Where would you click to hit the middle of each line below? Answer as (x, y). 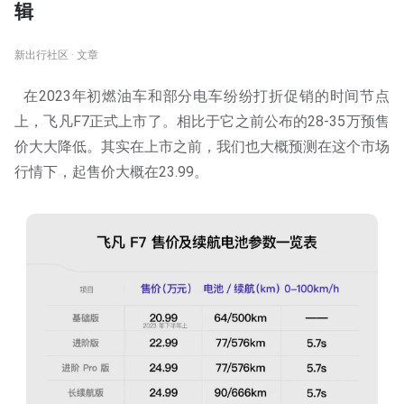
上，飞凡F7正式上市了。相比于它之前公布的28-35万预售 (202, 121)
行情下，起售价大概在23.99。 (111, 172)
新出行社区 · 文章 (56, 55)
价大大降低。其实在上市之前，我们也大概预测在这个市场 (202, 147)
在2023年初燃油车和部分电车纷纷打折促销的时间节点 (202, 96)
